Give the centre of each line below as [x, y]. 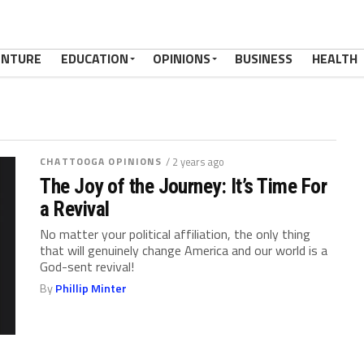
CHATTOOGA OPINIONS [101, 161]
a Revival [75, 209]
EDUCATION [95, 58]
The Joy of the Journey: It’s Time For [184, 186]
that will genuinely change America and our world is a [184, 250]
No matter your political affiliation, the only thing [175, 234]
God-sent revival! [87, 266]
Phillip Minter [91, 288]
